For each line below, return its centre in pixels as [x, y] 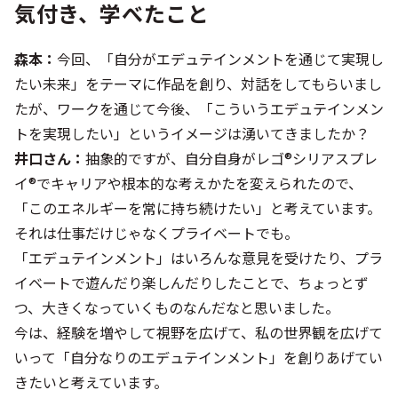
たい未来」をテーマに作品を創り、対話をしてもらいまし [198, 84]
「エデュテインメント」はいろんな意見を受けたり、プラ [199, 258]
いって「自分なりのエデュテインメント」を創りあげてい [199, 358]
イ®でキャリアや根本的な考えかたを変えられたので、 [188, 183]
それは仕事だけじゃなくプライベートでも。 [156, 233]
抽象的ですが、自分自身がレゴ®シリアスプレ [231, 159]
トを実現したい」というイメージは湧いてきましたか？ [192, 134]
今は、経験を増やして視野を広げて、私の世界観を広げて [199, 333]
